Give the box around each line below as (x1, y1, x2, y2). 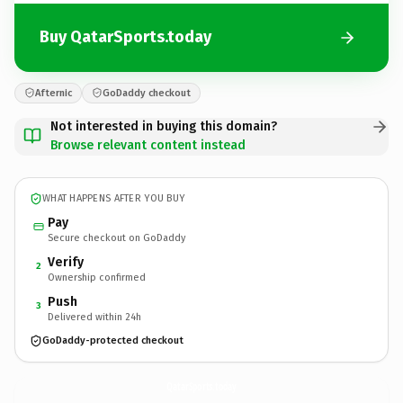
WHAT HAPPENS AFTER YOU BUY (42, 193, 185, 204)
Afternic (35, 86, 72, 99)
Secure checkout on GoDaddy (48, 231, 185, 244)
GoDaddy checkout (103, 86, 191, 99)
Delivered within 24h (48, 310, 141, 323)
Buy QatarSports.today (40, 27, 211, 47)
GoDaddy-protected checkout (42, 335, 184, 346)
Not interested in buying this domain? (50, 118, 277, 134)
